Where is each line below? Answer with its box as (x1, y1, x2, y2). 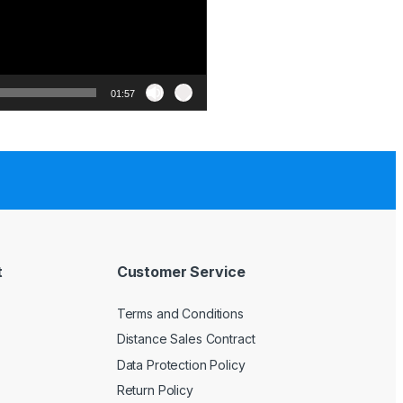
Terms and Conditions (116, 305, 244, 321)
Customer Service (116, 262, 246, 281)
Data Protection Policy (116, 356, 246, 372)
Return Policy (116, 382, 193, 399)
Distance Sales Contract (116, 331, 255, 347)
